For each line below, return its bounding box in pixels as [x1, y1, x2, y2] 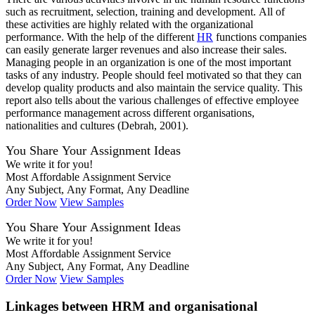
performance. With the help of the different [6, 31, 197, 44]
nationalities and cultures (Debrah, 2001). [6, 120, 188, 132]
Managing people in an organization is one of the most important [6, 56, 291, 69]
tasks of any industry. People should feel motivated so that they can [6, 69, 302, 82]
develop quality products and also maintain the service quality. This [6, 82, 302, 94]
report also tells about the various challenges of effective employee [6, 94, 299, 107]
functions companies [213, 31, 307, 44]
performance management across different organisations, [6, 107, 255, 120]
